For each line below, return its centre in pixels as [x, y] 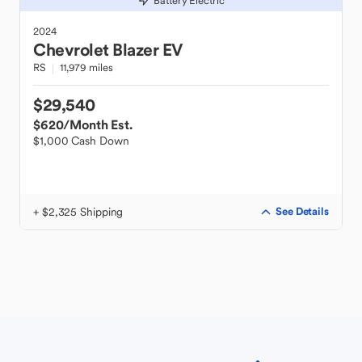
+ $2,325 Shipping [78, 212]
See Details [302, 211]
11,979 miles [86, 67]
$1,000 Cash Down [81, 141]
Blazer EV [147, 50]
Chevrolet [71, 50]
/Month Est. [98, 124]
